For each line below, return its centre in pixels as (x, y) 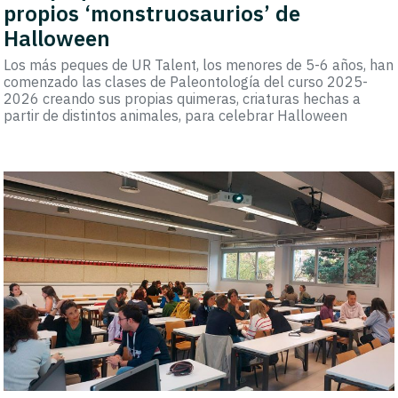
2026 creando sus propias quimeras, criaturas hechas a (183, 99)
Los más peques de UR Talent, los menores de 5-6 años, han (199, 65)
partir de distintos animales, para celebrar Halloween (176, 116)
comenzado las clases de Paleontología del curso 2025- (186, 82)
